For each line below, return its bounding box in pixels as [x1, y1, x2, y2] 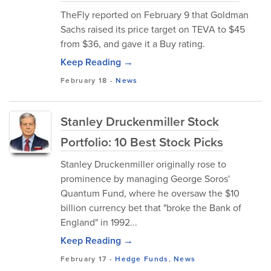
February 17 [60, 253, 107, 264]
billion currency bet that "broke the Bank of [60, 201, 241, 214]
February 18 [60, 75, 108, 85]
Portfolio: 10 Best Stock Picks [60, 132, 223, 151]
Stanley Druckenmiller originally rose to [60, 157, 226, 171]
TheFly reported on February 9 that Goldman [60, 8, 249, 21]
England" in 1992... [60, 215, 137, 229]
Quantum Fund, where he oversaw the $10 [60, 186, 240, 200]
